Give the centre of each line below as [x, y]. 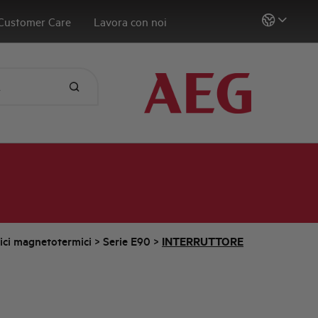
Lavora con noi [131, 22]
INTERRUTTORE [203, 242]
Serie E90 [127, 242]
